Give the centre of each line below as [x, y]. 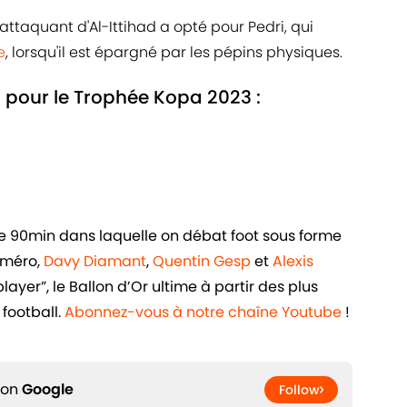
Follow [299, 390]
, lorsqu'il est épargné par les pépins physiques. [174, 53]
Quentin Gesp [202, 262]
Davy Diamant [95, 262]
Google [48, 390]
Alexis [293, 262]
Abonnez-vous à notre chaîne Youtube [203, 313]
